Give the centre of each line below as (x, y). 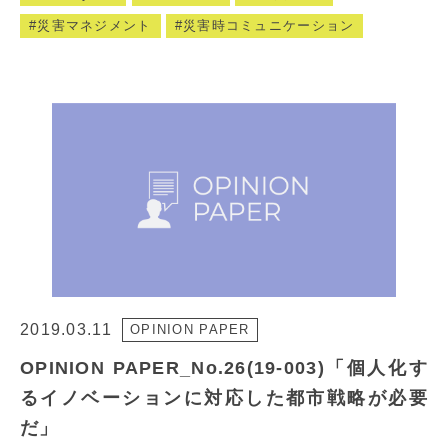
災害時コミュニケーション (269, 26)
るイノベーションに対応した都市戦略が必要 (224, 398)
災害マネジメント (94, 26)
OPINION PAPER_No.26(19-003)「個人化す (224, 368)
